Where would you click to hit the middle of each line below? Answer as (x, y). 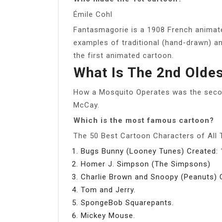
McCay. (86, 105)
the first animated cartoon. (124, 55)
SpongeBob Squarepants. (127, 202)
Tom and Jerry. (108, 190)
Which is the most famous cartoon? (144, 120)
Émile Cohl (93, 14)
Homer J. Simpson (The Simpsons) (146, 164)
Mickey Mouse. (108, 215)
